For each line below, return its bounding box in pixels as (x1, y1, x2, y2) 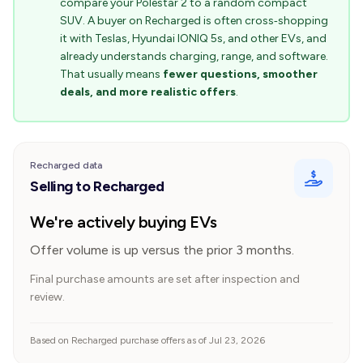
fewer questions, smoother (163, 67, 318, 81)
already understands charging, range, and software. (60, 49, 328, 63)
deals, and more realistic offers (60, 85, 236, 99)
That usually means (60, 67, 163, 81)
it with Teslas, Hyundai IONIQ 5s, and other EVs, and (60, 32, 327, 45)
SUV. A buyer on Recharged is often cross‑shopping (60, 14, 328, 28)
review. (30, 290, 65, 304)
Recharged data (30, 160, 102, 171)
